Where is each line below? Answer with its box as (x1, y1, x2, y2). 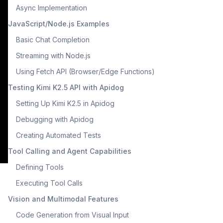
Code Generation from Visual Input (16, 210, 129, 219)
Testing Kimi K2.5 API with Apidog (8, 83, 124, 92)
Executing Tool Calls (16, 178, 83, 187)
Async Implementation (16, 3, 87, 12)
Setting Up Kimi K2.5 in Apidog (16, 99, 114, 108)
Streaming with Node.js (16, 51, 91, 60)
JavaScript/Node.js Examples (8, 19, 110, 28)
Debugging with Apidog (16, 114, 94, 123)
